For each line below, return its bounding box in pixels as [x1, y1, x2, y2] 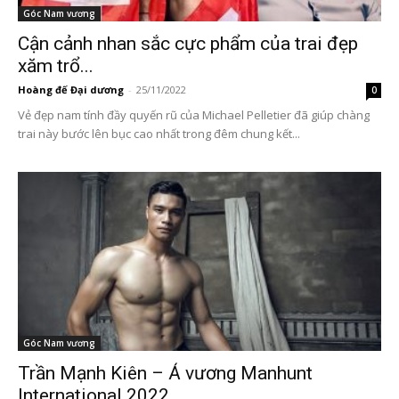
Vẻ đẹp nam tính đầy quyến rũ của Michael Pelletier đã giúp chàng [18, 106, 370, 123]
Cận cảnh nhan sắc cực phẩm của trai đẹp [18, 32, 358, 54]
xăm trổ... [18, 54, 94, 77]
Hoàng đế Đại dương [18, 82, 124, 96]
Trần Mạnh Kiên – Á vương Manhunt [18, 362, 313, 385]
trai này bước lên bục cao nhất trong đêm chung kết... [18, 125, 300, 142]
